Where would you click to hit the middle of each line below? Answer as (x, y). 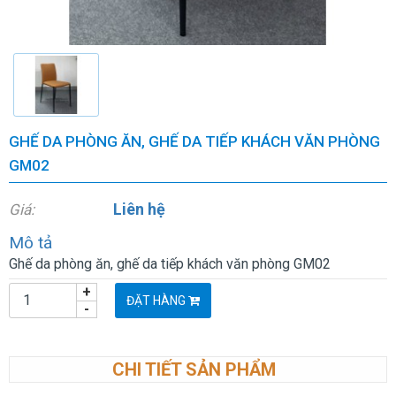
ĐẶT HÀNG (157, 301)
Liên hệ (139, 209)
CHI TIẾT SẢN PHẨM (194, 370)
